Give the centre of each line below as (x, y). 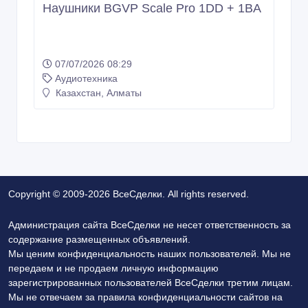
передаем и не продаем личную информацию (113, 268)
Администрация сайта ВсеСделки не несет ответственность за (150, 224)
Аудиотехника (86, 78)
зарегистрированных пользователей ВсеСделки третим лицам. (151, 282)
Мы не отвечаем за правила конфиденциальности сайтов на (145, 297)
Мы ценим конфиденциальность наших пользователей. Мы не (150, 253)
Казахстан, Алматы (97, 92)
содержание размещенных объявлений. (99, 239)
